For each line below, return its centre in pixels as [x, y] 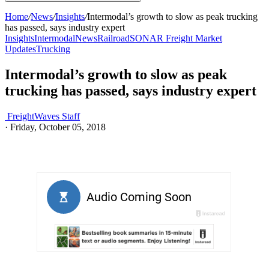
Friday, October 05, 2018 [58, 127]
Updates [20, 49]
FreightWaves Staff [44, 116]
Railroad [113, 38]
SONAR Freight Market [176, 38]
